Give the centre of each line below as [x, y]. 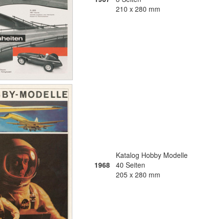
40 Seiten [131, 165]
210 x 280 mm [138, 9]
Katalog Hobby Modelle [152, 155]
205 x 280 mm [138, 175]
